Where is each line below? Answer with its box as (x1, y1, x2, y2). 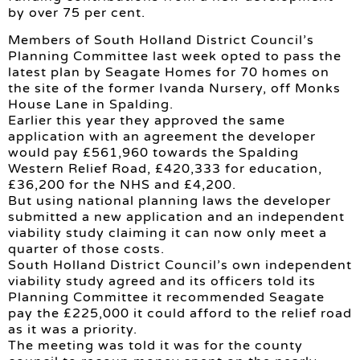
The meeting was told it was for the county (8, 337, 303, 354)
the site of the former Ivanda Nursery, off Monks (8, 80, 341, 97)
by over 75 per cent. (8, 4, 145, 21)
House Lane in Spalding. (8, 96, 174, 113)
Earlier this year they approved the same (8, 112, 285, 129)
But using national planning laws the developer (8, 193, 331, 210)
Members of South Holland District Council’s (8, 32, 314, 49)
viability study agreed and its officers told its (8, 273, 316, 290)
